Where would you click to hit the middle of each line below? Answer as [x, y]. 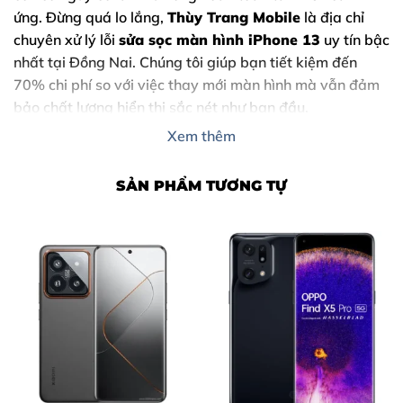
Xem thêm [201, 135]
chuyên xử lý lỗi [66, 39]
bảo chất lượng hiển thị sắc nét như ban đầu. [161, 107]
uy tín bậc [355, 39]
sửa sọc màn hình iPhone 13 [219, 39]
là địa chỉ [332, 17]
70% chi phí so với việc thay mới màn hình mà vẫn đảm [197, 84]
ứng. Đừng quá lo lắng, [90, 17]
